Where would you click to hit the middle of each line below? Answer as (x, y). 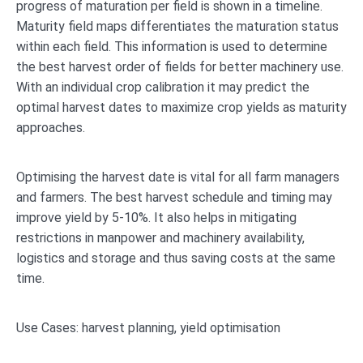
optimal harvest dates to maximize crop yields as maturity (181, 107)
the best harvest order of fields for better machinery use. (180, 66)
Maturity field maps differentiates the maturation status (177, 26)
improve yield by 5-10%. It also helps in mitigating (156, 217)
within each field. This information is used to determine (172, 46)
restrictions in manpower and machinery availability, (160, 237)
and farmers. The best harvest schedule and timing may (174, 197)
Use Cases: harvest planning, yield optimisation (148, 327)
